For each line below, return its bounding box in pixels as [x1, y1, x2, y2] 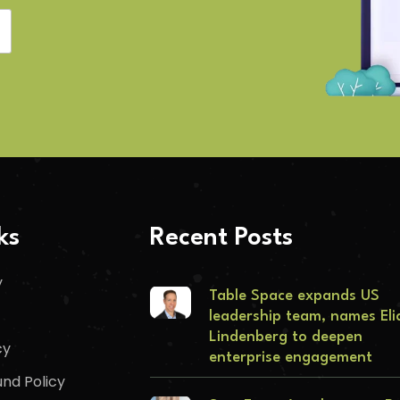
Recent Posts [149, 226, 293, 252]
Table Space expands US [209, 288, 379, 304]
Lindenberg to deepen [209, 329, 362, 346]
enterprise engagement [209, 350, 372, 366]
